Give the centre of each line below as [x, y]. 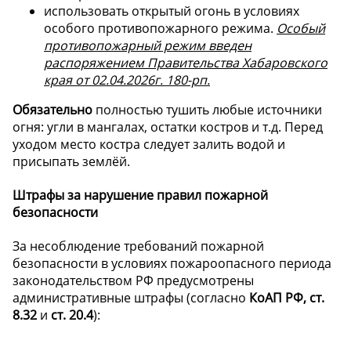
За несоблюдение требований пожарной [138, 246]
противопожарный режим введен [148, 45]
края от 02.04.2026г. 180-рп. [127, 80]
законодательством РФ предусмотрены [133, 281]
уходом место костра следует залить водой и [149, 144]
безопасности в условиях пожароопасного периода [172, 264]
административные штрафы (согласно [131, 298]
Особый [301, 28]
